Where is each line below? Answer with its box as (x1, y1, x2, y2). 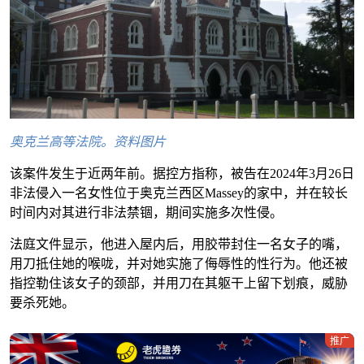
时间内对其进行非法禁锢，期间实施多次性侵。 (10, 206, 283, 220)
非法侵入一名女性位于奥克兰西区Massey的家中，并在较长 (10, 186, 348, 201)
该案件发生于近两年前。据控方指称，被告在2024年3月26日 (10, 167, 354, 181)
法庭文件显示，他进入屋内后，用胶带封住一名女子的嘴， (10, 237, 348, 252)
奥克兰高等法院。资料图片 (10, 135, 166, 149)
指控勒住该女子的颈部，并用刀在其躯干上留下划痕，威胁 (10, 276, 348, 291)
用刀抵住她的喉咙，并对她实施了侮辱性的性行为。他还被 (10, 257, 348, 271)
